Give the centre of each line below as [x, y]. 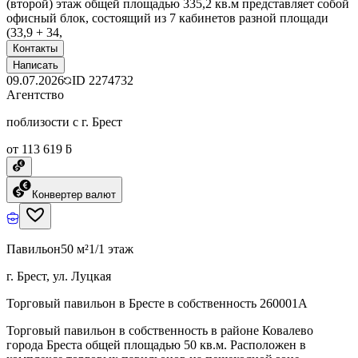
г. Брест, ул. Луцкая [59, 276]
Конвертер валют [74, 194]
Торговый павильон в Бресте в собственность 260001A [157, 303]
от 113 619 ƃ [39, 149]
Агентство [35, 94]
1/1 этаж [111, 249]
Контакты [35, 48]
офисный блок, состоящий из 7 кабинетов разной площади [167, 18]
